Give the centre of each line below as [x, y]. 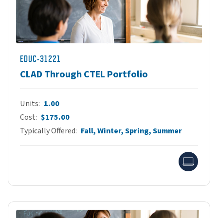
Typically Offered [48, 131]
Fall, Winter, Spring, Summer [131, 131]
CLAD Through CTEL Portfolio [84, 74]
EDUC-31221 [40, 59]
